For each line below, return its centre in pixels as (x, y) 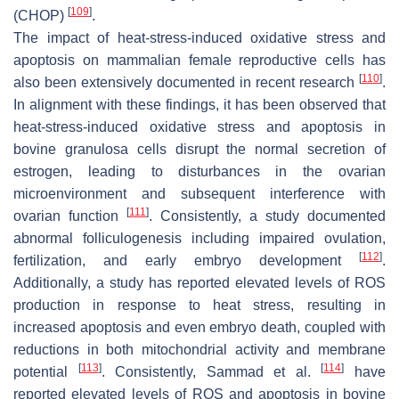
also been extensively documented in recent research (186, 82)
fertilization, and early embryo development (186, 260)
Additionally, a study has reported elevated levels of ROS (199, 282)
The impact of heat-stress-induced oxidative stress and (199, 37)
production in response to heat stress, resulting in (199, 305)
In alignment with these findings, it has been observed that (199, 104)
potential (46, 371)
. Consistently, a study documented (267, 216)
